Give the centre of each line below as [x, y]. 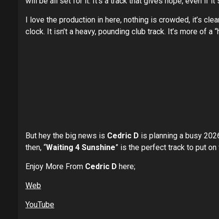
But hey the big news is [66, 136]
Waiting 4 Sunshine [81, 147]
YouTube [40, 205]
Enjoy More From [55, 166]
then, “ [36, 147]
